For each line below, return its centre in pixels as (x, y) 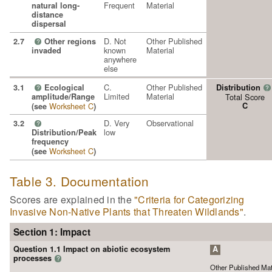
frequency (50, 141)
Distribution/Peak (64, 132)
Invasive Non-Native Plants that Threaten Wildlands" (127, 212)
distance (47, 14)
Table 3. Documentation (80, 181)
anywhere (120, 59)
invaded (46, 50)
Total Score (245, 97)
